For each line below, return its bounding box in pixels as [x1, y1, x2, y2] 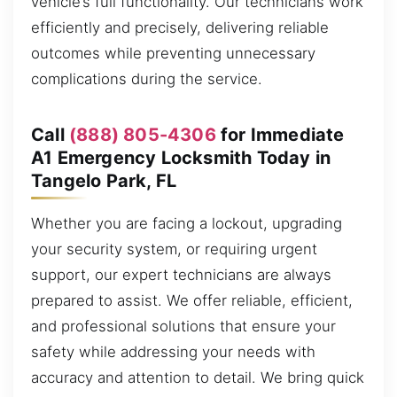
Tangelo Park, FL [31, 170, 177, 192]
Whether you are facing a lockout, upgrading [31, 214, 342, 233]
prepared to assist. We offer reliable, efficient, [31, 292, 353, 310]
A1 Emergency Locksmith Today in [31, 147, 331, 169]
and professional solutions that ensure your [31, 317, 336, 336]
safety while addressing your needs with [31, 343, 315, 362]
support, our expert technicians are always [31, 266, 331, 284]
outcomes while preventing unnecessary [31, 44, 315, 63]
